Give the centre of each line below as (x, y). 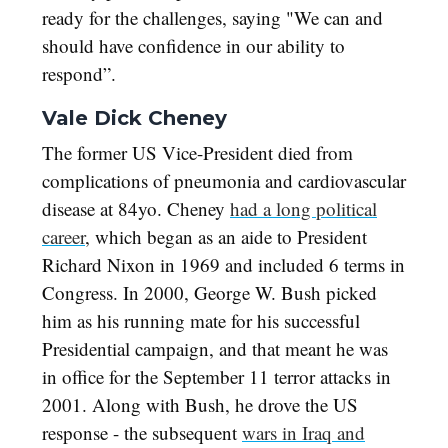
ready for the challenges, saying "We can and (212, 18)
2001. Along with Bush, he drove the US (200, 405)
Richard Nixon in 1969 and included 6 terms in (223, 265)
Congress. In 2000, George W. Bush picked (209, 293)
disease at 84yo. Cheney (136, 209)
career (63, 237)
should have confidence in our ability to (193, 46)
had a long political (303, 209)
